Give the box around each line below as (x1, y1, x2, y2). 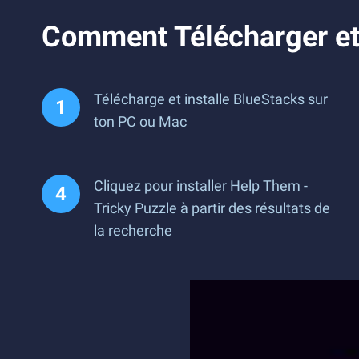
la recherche (94, 222, 172, 239)
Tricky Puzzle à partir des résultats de (94, 200, 330, 216)
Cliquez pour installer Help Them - (94, 177, 308, 194)
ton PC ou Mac (94, 113, 187, 130)
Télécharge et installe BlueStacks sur (94, 91, 328, 107)
